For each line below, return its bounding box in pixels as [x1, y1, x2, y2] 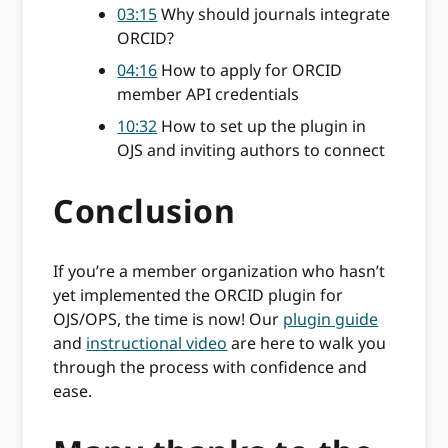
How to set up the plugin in [157, 115, 367, 138]
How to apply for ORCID [157, 59, 343, 82]
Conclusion [53, 188, 236, 232]
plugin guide [283, 308, 379, 331]
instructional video [86, 332, 228, 355]
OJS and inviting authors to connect [117, 139, 386, 162]
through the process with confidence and [53, 356, 368, 379]
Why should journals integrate [157, 3, 391, 26]
